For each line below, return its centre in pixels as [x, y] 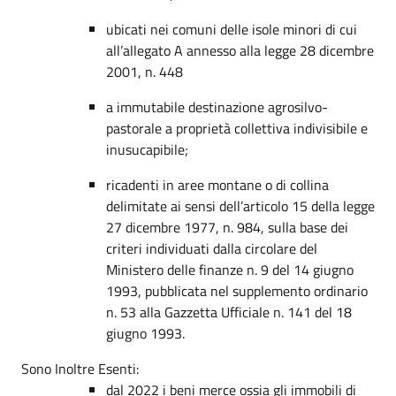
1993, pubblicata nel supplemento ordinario [237, 290]
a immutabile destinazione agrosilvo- [217, 107]
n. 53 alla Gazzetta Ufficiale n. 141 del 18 [229, 312]
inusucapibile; [147, 149]
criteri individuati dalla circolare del [212, 248]
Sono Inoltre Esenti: [82, 368]
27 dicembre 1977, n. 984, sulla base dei [227, 227]
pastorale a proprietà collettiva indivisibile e [237, 128]
